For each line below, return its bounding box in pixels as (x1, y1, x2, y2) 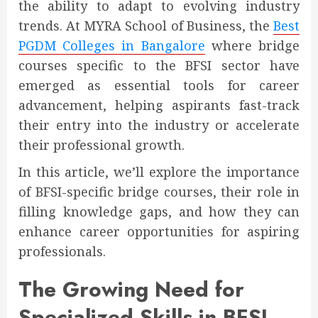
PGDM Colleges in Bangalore (18, 37, 205, 55)
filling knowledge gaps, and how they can (18, 203, 300, 221)
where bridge (204, 37, 300, 55)
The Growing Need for (18, 274, 244, 305)
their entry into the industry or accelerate (18, 116, 300, 134)
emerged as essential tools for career (18, 77, 300, 94)
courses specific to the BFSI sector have (18, 57, 300, 75)
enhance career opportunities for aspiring (18, 223, 300, 241)
